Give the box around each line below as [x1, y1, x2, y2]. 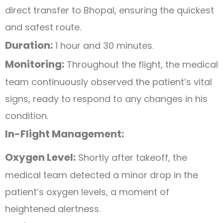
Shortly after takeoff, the [76, 151, 187, 164]
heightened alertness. [5, 202, 101, 215]
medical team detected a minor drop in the [5, 168, 198, 181]
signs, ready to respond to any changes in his [5, 92, 208, 105]
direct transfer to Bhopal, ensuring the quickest [5, 3, 214, 16]
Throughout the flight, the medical [64, 58, 218, 71]
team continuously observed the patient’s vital [5, 75, 212, 88]
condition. [5, 109, 48, 122]
